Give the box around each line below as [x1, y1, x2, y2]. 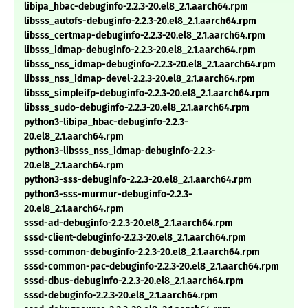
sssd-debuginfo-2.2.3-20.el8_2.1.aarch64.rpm [24, 289, 218, 302]
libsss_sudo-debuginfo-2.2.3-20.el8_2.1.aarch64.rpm [24, 102, 250, 114]
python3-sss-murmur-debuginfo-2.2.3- [24, 188, 192, 201]
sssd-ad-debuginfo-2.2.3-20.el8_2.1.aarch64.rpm [24, 217, 233, 230]
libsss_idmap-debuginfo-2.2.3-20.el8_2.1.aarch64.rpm [24, 44, 256, 56]
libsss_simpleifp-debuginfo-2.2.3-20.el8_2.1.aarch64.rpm [24, 87, 269, 100]
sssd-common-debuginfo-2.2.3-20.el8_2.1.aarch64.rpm [24, 246, 260, 258]
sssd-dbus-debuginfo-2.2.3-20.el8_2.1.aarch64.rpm [24, 275, 243, 287]
